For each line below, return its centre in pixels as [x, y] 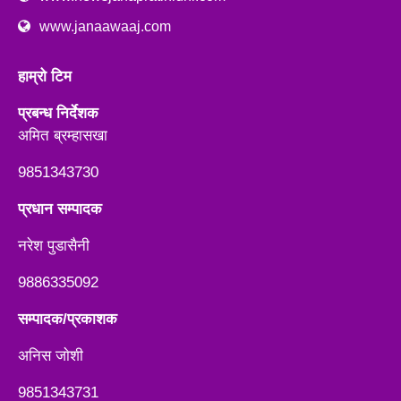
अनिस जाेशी [51, 355]
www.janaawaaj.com [105, 26]
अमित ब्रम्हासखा [63, 135]
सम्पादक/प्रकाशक [68, 319]
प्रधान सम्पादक [60, 209]
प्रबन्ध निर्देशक [58, 113]
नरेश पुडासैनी [54, 245]
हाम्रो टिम [47, 76]
